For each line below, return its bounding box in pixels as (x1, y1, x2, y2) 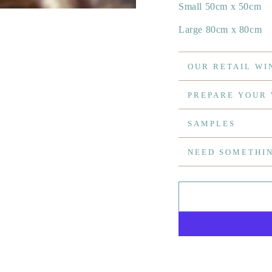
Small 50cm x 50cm (178, 1, 262, 12)
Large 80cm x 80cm (178, 24, 262, 35)
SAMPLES (188, 118, 236, 128)
